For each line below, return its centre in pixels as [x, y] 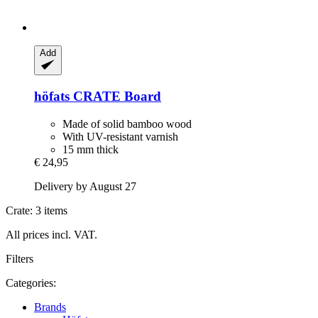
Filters [20, 258]
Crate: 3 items [37, 210]
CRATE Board [115, 97]
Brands [50, 307]
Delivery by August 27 [85, 186]
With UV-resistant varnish [120, 136]
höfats [52, 97]
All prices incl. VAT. [51, 234]
